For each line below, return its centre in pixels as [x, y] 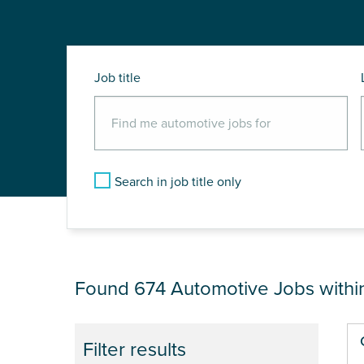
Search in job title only [178, 182]
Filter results [134, 350]
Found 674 [123, 289]
